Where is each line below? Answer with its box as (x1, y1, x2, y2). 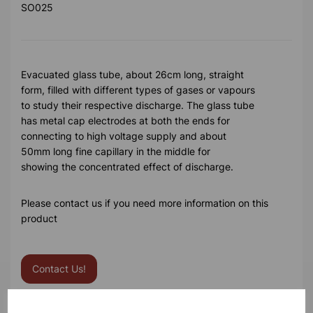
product (21, 212, 57, 225)
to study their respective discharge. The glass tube (21, 99, 254, 112)
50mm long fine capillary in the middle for (21, 145, 210, 158)
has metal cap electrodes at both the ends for (21, 115, 230, 127)
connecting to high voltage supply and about (21, 130, 226, 143)
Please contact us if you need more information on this (21, 197, 268, 210)
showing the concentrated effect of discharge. (21, 161, 233, 173)
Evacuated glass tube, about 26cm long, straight (21, 68, 244, 81)
